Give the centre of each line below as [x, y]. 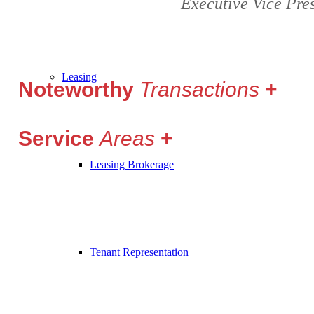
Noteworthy [79, 90]
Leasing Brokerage [132, 164]
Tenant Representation [139, 252]
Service [59, 139]
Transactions [202, 90]
